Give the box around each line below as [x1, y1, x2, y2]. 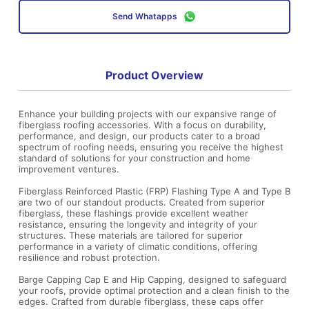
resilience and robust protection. [19, 252, 160, 263]
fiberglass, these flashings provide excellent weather [19, 208, 248, 219]
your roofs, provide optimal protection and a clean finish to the [19, 285, 290, 296]
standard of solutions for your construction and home [19, 152, 250, 163]
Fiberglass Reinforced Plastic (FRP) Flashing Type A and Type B [19, 186, 290, 197]
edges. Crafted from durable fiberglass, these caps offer [19, 296, 263, 307]
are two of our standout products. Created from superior [19, 197, 265, 208]
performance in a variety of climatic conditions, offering [19, 241, 257, 252]
